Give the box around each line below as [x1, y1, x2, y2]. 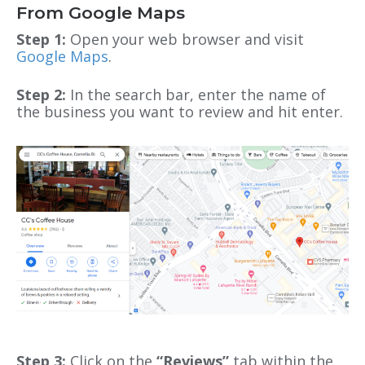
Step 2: [16, 84, 70, 104]
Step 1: [16, 29, 66, 49]
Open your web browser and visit [66, 29, 304, 49]
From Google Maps [16, 2, 185, 23]
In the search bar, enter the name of [70, 84, 326, 104]
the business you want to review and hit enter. [16, 101, 343, 121]
